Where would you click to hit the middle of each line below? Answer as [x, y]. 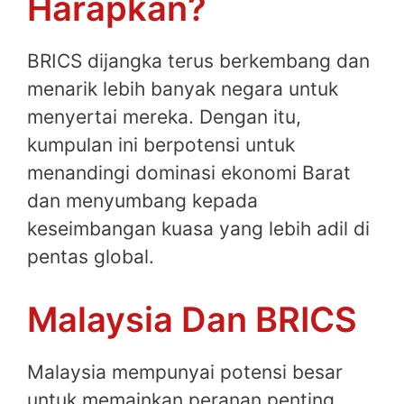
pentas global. [91, 257]
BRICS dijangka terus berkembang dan [198, 61]
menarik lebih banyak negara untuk [183, 89]
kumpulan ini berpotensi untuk [161, 145]
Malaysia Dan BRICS [192, 319]
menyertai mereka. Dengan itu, [164, 117]
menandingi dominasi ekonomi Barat [189, 173]
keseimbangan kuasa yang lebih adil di [198, 229]
